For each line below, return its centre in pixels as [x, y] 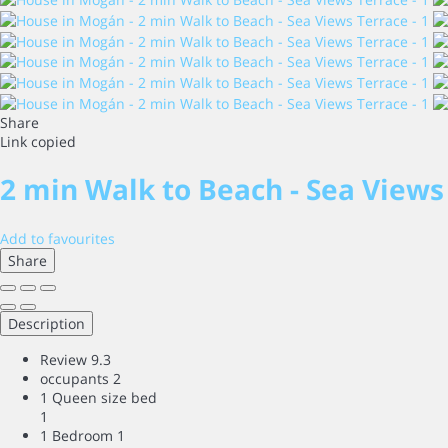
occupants [74, 379]
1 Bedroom [76, 436]
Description [46, 324]
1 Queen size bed [98, 398]
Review [63, 360]
